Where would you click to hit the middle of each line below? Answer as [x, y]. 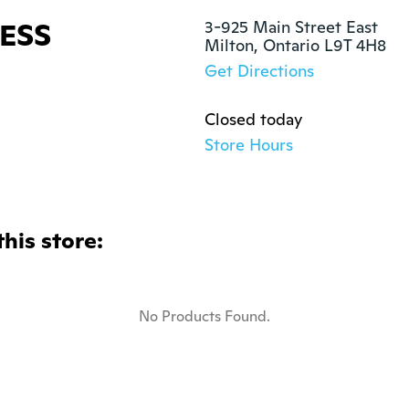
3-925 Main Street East [291, 27]
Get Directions [259, 71]
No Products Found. [204, 316]
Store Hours [249, 145]
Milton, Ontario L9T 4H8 [295, 45]
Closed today [253, 119]
